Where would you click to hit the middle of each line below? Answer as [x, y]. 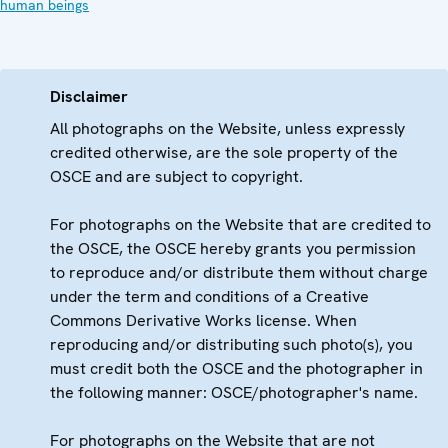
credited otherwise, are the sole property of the [224, 153]
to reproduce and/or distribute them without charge [239, 273]
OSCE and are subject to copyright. [176, 177]
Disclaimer [89, 97]
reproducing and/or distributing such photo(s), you [231, 345]
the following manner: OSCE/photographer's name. [234, 393]
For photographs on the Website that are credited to [240, 225]
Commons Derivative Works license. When [203, 321]
